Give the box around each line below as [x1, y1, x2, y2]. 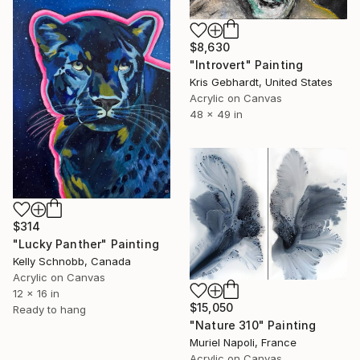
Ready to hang [13, 302, 86, 316]
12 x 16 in [13, 286, 59, 300]
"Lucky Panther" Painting [13, 236, 159, 251]
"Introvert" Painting [190, 57, 304, 72]
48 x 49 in [190, 107, 243, 121]
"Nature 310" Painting [190, 318, 317, 333]
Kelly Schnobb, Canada [13, 254, 131, 268]
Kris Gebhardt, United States [190, 75, 333, 88]
